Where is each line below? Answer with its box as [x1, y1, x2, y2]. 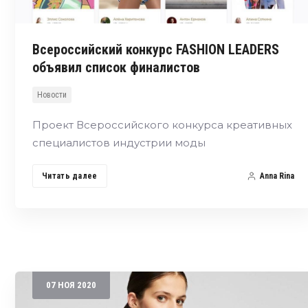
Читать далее [42, 171, 98, 181]
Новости [37, 90, 67, 100]
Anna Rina [259, 171, 294, 181]
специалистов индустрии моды [32, 136, 206, 150]
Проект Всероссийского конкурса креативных [32, 118, 292, 132]
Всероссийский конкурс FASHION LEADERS [32, 41, 279, 58]
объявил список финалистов [32, 59, 200, 76]
